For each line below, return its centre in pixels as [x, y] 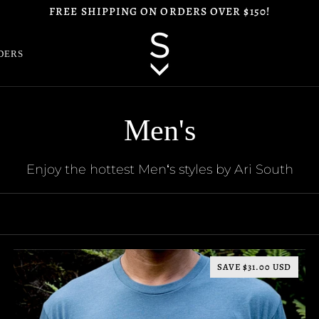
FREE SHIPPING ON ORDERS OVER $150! [159, 11]
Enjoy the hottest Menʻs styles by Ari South [159, 169]
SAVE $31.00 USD [255, 266]
